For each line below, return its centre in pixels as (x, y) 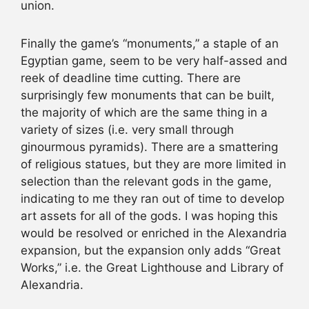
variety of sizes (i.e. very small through (127, 130)
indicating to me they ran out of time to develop (152, 199)
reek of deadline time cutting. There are (131, 78)
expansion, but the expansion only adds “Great (151, 251)
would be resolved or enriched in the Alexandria (154, 233)
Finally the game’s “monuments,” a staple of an (150, 44)
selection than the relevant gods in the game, (146, 182)
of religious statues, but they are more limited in (153, 165)
